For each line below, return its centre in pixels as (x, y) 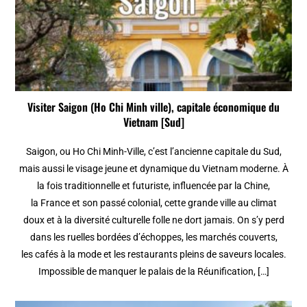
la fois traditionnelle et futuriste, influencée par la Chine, (153, 186)
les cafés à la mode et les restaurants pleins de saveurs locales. (153, 255)
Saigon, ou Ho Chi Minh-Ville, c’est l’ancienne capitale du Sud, (153, 152)
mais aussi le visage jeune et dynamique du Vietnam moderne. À (153, 169)
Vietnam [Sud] (153, 122)
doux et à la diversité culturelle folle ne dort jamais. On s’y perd (153, 220)
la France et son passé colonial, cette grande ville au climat (153, 203)
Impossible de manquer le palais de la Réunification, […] (153, 272)
